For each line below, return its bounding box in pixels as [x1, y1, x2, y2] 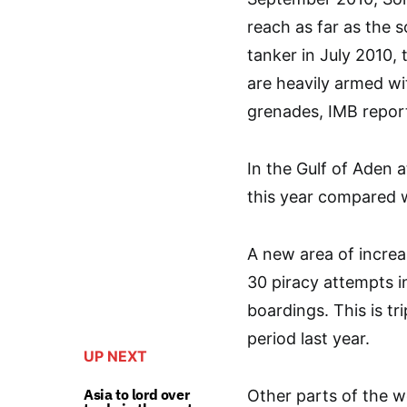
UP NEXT [84, 347, 147, 365]
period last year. [247, 329, 370, 348]
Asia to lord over [84, 385, 190, 403]
